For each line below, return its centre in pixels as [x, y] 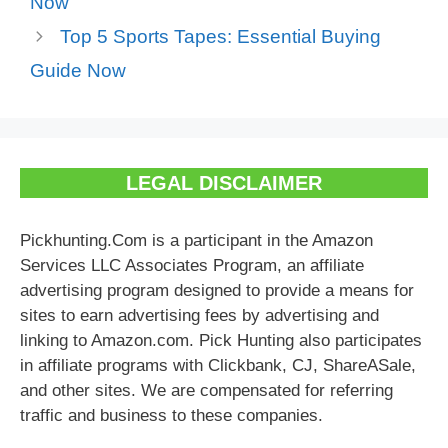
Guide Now [78, 71]
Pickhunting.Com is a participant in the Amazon [196, 241]
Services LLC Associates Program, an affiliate [192, 266]
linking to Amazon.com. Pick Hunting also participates [221, 341]
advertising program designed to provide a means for [217, 291]
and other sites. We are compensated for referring [206, 391]
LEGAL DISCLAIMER [224, 183]
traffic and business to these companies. [171, 416]
